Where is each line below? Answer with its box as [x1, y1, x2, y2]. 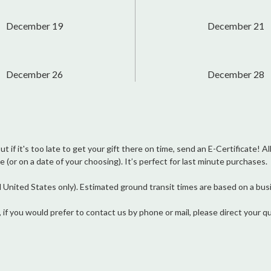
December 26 [5, 68, 63, 80]
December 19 [5, 20, 63, 32]
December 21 [207, 20, 265, 32]
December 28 [207, 68, 265, 80]
